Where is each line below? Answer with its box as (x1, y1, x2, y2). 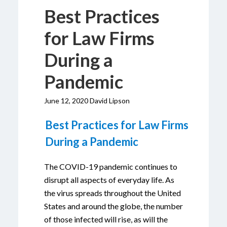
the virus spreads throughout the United (44, 188, 181, 198)
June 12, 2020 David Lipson (44, 96, 130, 105)
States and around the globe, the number (44, 201, 183, 211)
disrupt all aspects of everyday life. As (44, 175, 174, 184)
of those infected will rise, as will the (44, 214, 168, 224)
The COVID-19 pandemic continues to (44, 162, 177, 171)
